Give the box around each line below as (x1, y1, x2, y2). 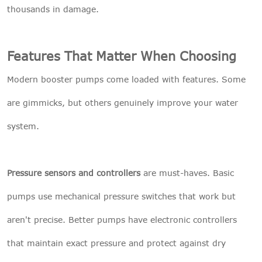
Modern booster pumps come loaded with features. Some (7, 74, 246, 85)
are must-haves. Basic (140, 168, 234, 178)
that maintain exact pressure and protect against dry (7, 238, 226, 249)
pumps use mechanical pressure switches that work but (7, 191, 236, 202)
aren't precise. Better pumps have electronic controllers (7, 215, 237, 225)
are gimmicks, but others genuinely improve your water (7, 98, 238, 108)
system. (7, 121, 39, 132)
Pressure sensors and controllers (7, 168, 140, 178)
